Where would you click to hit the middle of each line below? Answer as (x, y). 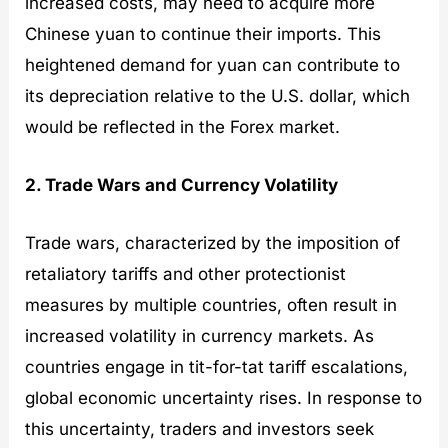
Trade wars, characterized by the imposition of (213, 243)
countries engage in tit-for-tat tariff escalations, (217, 367)
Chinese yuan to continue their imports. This (203, 34)
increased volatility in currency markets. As (200, 336)
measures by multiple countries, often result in (211, 305)
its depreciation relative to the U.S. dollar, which (218, 96)
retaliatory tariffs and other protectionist (186, 274)
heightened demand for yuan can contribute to (213, 65)
